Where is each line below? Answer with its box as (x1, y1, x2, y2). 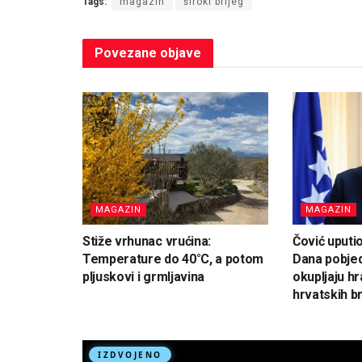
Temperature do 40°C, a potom (82, 251, 264, 267)
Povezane (95, 44, 157, 61)
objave (157, 44, 201, 61)
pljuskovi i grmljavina (82, 269, 204, 285)
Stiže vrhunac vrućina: (82, 234, 211, 250)
